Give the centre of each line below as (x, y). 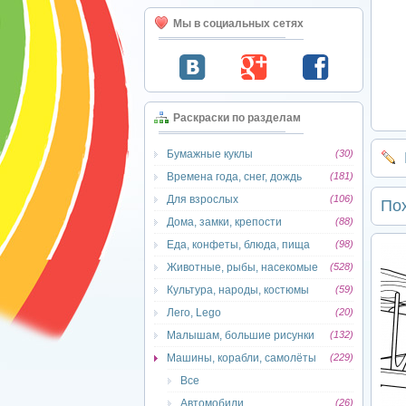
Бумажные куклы (210, 154)
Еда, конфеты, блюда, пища (238, 245)
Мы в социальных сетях (238, 24)
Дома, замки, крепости (224, 222)
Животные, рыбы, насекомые (242, 267)
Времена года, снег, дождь (234, 177)
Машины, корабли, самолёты (242, 358)
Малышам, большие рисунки (241, 335)
